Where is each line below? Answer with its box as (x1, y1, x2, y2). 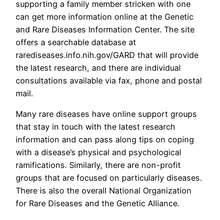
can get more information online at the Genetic (16, 11, 193, 22)
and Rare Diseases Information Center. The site (16, 24, 194, 34)
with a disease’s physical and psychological (16, 147, 181, 157)
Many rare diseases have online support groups (16, 109, 197, 119)
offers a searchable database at (16, 37, 136, 47)
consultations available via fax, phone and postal (16, 75, 202, 85)
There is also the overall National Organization (16, 185, 192, 195)
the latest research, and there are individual (16, 62, 181, 73)
